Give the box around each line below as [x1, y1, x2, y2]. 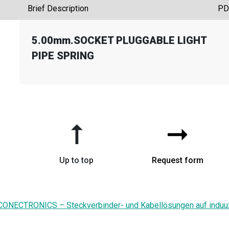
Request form [151, 155, 203, 165]
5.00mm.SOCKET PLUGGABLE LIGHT [32, 34, 207, 47]
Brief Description [28, 4, 88, 13]
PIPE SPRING [32, 50, 94, 62]
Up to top [59, 155, 94, 165]
